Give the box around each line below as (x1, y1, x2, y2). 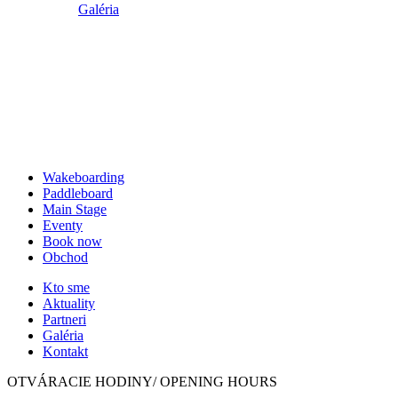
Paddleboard (43, 185, 113, 201)
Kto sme (43, 279, 90, 295)
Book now (43, 233, 102, 249)
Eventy (43, 217, 83, 233)
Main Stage (43, 201, 107, 217)
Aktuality (43, 295, 95, 311)
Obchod (43, 249, 88, 265)
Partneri (43, 311, 86, 327)
